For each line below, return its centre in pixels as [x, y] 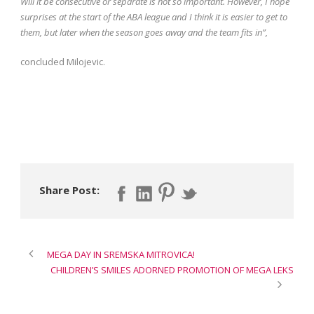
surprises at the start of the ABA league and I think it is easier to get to [154, 16]
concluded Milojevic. [63, 61]
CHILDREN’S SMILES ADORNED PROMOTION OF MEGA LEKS [172, 270]
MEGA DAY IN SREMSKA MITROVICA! [121, 255]
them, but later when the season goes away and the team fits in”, [144, 32]
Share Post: [69, 190]
